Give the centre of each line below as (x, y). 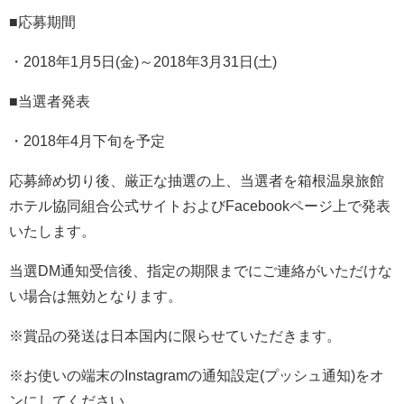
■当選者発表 (50, 102)
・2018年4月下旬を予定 (87, 142)
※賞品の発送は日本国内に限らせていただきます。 (175, 336)
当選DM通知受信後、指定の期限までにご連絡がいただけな (201, 271)
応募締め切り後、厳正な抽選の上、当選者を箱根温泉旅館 (197, 181)
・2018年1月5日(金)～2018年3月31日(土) (143, 62)
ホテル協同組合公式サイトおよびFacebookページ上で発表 (200, 207)
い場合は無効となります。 (96, 297)
